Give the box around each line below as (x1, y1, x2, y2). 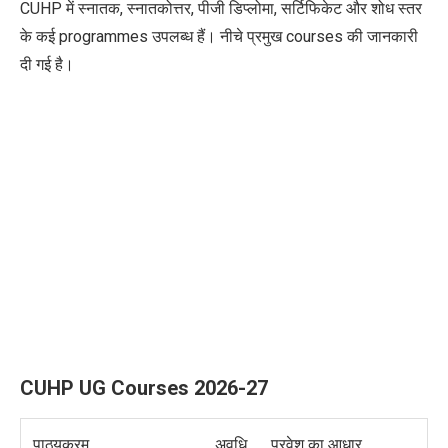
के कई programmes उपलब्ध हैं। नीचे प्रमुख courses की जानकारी (20, 27, 418, 47)
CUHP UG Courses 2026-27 (20, 376, 268, 401)
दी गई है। (20, 55, 74, 75)
